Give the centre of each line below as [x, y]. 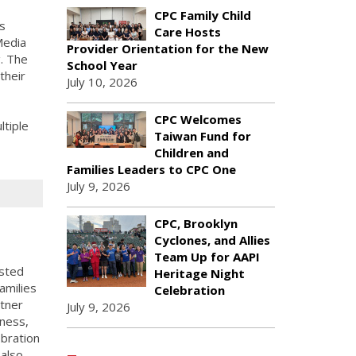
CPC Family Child [202, 15]
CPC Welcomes [197, 119]
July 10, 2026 [102, 82]
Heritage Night [199, 273]
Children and [191, 153]
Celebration [189, 290]
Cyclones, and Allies [212, 240]
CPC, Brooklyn [195, 223]
